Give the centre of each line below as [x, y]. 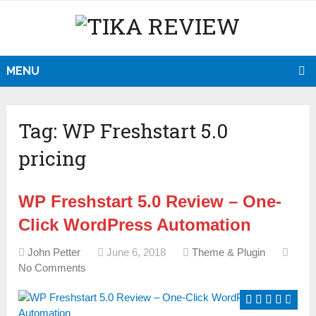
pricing [53, 159]
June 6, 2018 [136, 253]
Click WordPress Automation [135, 225]
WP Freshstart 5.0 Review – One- [150, 202]
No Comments [53, 268]
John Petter [54, 253]
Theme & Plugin [229, 253]
